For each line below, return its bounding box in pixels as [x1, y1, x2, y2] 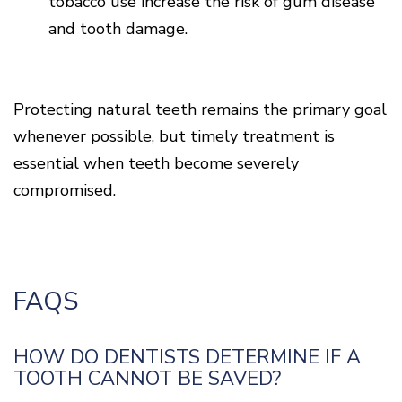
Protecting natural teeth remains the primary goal [13, 98, 387, 120]
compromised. [13, 179, 116, 201]
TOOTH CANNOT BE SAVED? [13, 364, 281, 392]
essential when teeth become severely [13, 152, 299, 174]
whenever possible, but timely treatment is [13, 125, 335, 147]
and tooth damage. [48, 17, 188, 39]
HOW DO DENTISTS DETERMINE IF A [13, 343, 361, 371]
